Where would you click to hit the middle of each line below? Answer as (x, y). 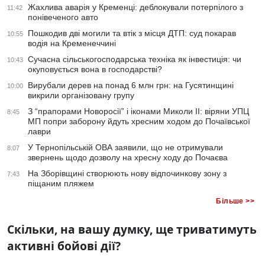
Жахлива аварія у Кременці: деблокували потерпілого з (135, 7)
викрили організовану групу (81, 96)
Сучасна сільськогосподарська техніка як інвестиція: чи (135, 59)
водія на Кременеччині (72, 43)
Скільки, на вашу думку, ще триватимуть (132, 230)
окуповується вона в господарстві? (95, 70)
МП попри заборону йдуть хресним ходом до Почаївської (139, 122)
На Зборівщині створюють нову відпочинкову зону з (127, 174)
